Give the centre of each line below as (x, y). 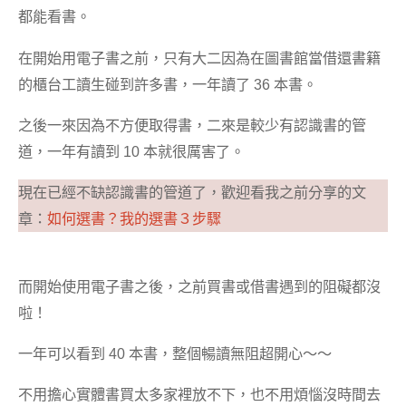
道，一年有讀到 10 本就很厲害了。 (132, 151)
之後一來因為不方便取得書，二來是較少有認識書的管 (193, 125)
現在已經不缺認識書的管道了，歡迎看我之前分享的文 (193, 192)
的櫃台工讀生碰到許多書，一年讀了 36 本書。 (168, 84)
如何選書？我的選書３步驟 (135, 218)
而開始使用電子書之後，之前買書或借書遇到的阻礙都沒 (200, 287)
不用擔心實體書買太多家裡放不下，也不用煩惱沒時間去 (200, 395)
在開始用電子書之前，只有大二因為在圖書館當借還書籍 (200, 58)
